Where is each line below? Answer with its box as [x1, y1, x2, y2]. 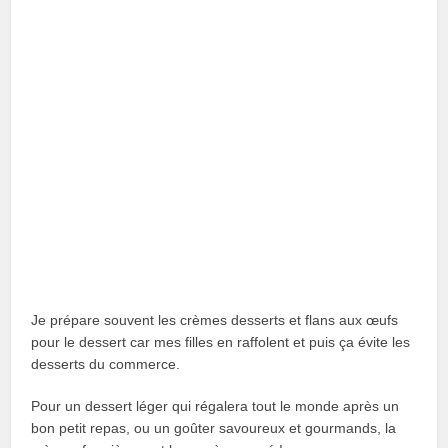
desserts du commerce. [31, 356, 181, 373]
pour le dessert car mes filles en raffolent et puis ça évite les [31, 334, 411, 351]
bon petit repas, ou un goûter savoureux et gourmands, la [31, 420, 397, 437]
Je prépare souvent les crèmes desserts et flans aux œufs [31, 312, 399, 329]
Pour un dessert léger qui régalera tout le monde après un [31, 398, 400, 415]
